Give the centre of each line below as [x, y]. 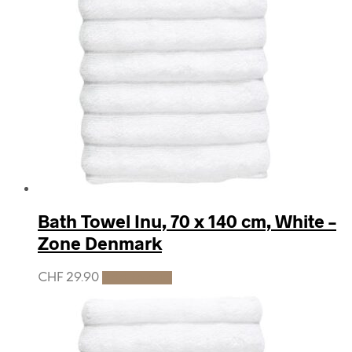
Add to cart [137, 277]
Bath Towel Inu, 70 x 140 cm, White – [187, 220]
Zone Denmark [100, 242]
